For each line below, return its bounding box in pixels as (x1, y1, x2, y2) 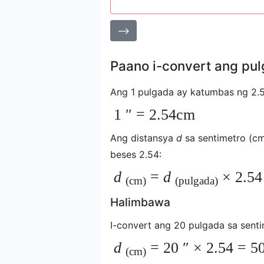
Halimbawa (110, 194, 170, 209)
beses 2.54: (110, 148, 161, 160)
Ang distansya (110, 131, 176, 144)
